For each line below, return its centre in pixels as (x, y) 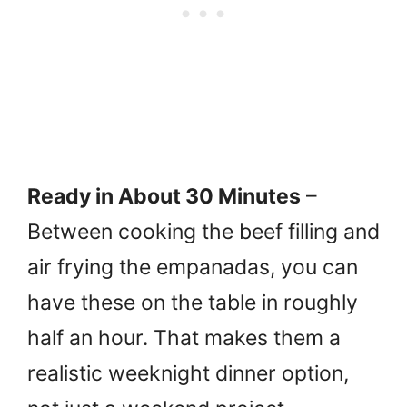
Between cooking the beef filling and (203, 231)
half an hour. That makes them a (184, 338)
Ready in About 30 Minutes (164, 196)
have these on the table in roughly (193, 302)
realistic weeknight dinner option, (188, 373)
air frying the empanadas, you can (193, 267)
